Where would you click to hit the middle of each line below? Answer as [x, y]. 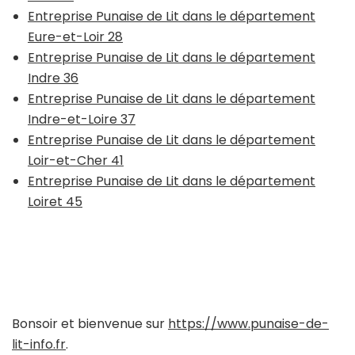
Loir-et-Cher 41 [76, 160]
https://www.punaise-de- [248, 323]
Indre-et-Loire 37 [82, 119]
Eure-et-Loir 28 [75, 36]
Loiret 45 [55, 201]
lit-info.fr [39, 344]
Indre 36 [53, 78]
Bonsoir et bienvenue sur [90, 323]
